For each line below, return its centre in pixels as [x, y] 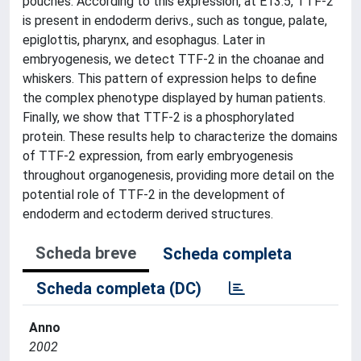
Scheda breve [86, 253]
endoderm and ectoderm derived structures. [148, 214]
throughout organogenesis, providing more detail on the [178, 175]
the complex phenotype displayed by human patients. [174, 98]
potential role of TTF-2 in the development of [154, 195]
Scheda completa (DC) [119, 288]
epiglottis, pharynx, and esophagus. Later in [144, 40]
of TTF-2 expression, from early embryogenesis [158, 156]
